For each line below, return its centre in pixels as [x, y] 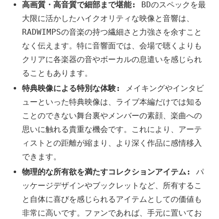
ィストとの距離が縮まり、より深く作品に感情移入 [112, 143]
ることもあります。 [57, 73]
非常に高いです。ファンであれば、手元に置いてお [112, 213]
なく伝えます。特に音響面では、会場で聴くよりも [112, 45]
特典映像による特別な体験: [72, 88]
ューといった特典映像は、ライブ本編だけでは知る [112, 102]
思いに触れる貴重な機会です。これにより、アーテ [112, 129]
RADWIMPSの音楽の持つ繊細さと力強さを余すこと [112, 32]
